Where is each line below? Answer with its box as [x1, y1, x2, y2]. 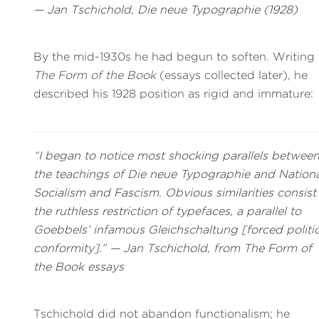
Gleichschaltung [148, 222, 239, 236]
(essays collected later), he [156, 68, 308, 82]
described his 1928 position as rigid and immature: [33, 86, 314, 100]
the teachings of [33, 167, 128, 181]
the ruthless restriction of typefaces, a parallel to [33, 204, 302, 218]
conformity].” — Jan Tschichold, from [33, 241, 244, 255]
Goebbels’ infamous [33, 222, 149, 236]
